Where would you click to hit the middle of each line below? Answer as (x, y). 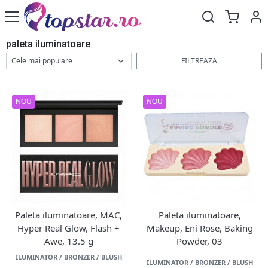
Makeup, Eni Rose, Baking (200, 228)
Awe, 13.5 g (68, 241)
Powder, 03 (200, 241)
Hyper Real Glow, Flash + (68, 228)
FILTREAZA (199, 61)
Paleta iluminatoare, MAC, (68, 215)
